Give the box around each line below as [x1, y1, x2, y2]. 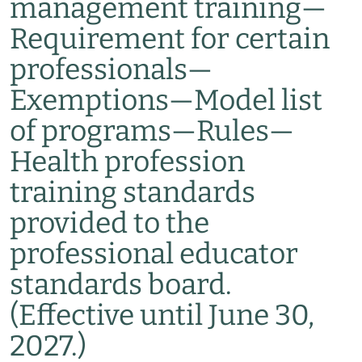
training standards [10, 175, 255, 209]
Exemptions [10, 83, 169, 117]
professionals [10, 53, 187, 86]
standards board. [10, 267, 232, 301]
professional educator [10, 237, 298, 271]
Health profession [10, 145, 245, 179]
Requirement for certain [10, 22, 330, 56]
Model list [194, 83, 322, 117]
